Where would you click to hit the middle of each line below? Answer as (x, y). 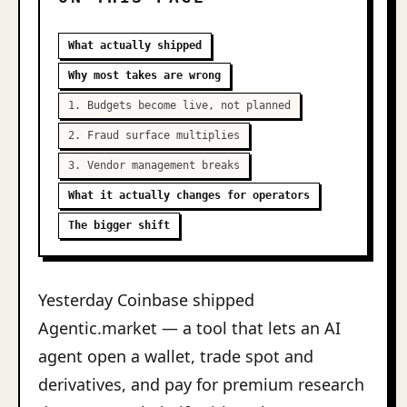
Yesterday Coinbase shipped (146, 300)
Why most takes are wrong (144, 75)
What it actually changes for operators (189, 195)
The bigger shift (119, 225)
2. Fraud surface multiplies (154, 135)
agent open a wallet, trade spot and (176, 356)
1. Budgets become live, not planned (179, 105)
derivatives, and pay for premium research (201, 384)
